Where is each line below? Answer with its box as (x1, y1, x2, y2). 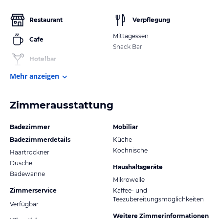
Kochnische (113, 146, 148, 154)
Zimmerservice (10, 186, 57, 194)
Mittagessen (113, 32, 149, 40)
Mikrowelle (113, 175, 145, 183)
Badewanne (10, 170, 45, 177)
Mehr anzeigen (10, 71, 59, 81)
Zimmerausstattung (10, 99, 113, 111)
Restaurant (29, 16, 63, 23)
